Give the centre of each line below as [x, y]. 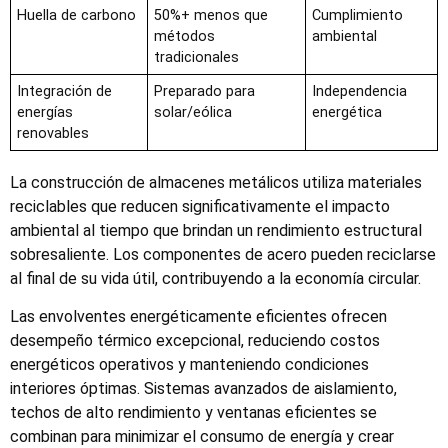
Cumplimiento [357, 15]
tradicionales [196, 57]
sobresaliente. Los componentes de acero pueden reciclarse [223, 254]
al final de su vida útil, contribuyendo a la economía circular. [215, 278]
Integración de [64, 91]
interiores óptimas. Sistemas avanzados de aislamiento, [203, 389]
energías [45, 112]
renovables [53, 133]
